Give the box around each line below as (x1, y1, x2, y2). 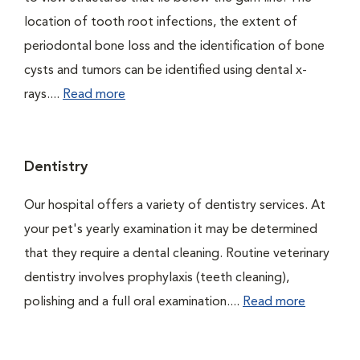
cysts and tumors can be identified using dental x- (24, 64, 307, 77)
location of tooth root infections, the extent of (24, 16, 297, 29)
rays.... (24, 88, 63, 101)
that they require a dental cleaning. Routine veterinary (24, 247, 329, 260)
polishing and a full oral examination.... (24, 296, 243, 309)
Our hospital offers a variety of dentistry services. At (24, 199, 325, 212)
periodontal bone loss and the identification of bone (24, 40, 325, 53)
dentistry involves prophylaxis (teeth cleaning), (24, 272, 289, 284)
